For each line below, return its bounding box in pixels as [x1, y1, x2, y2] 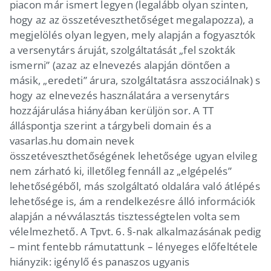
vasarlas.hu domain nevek [9, 133, 134, 148]
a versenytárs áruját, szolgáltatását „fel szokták [9, 42, 236, 57]
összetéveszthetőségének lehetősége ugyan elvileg [9, 148, 257, 163]
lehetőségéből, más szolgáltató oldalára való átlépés [9, 178, 260, 193]
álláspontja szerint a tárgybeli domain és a [9, 118, 212, 132]
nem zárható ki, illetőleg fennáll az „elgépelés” [9, 163, 232, 178]
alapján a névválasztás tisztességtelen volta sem [9, 209, 240, 223]
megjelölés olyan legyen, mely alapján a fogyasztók [9, 27, 256, 42]
